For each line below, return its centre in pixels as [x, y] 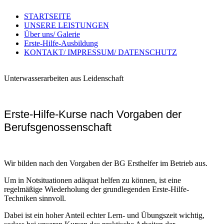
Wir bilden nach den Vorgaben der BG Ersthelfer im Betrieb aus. [106, 163]
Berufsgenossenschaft [58, 127]
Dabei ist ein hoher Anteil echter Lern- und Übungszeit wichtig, [104, 215]
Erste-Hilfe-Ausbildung [61, 43]
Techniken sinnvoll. [35, 198]
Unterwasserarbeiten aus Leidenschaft [64, 78]
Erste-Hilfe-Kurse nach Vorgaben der [93, 114]
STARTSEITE [47, 16]
